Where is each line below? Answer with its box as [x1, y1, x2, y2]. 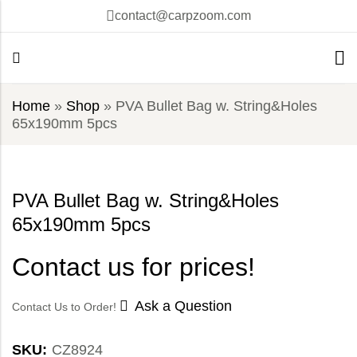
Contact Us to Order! [12, 300, 120, 314]
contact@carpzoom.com [115, 9, 251, 22]
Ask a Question [135, 298, 232, 315]
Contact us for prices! [12, 253, 255, 282]
